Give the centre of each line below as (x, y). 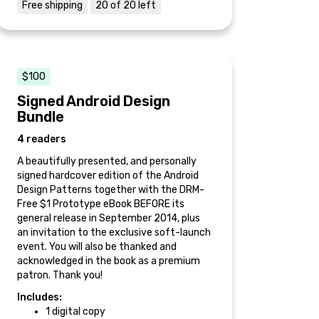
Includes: (40, 297)
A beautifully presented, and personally (107, 161)
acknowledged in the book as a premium (109, 261)
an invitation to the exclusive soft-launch (114, 232)
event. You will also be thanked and (97, 247)
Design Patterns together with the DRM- (111, 190)
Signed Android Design (94, 101)
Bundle (41, 117)
